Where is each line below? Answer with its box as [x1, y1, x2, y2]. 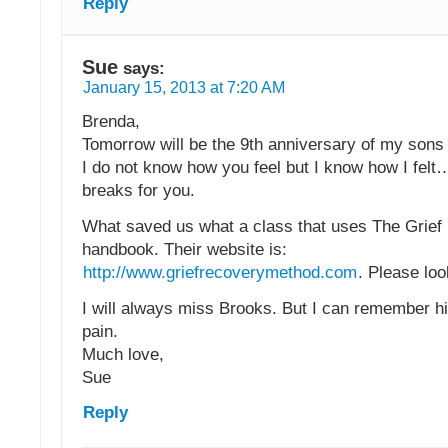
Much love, [82, 344, 164, 365]
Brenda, [82, 111, 140, 132]
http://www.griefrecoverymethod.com [83, 262, 357, 283]
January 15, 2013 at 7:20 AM [83, 79, 285, 97]
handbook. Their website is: [82, 239, 287, 260]
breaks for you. [82, 180, 195, 201]
